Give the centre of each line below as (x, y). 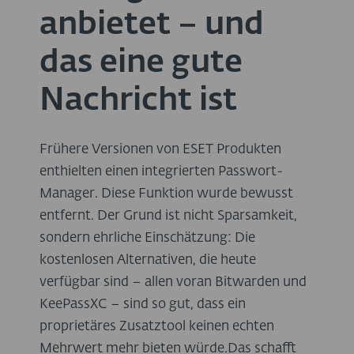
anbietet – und (152, 25)
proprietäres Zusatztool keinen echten (157, 327)
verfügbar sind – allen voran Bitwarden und (173, 283)
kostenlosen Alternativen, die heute (148, 261)
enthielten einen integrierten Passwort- (161, 172)
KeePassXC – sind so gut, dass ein (143, 305)
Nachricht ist (138, 101)
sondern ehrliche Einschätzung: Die (147, 239)
